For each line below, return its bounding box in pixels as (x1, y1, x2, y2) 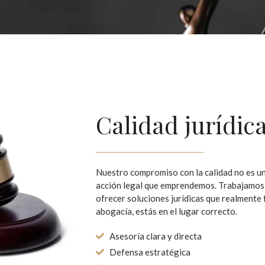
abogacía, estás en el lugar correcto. (96, 206, 237, 217)
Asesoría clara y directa (109, 230, 202, 241)
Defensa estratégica (109, 246, 190, 257)
